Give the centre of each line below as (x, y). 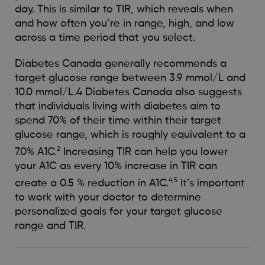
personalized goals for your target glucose (118, 211)
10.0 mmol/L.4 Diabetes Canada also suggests (128, 92)
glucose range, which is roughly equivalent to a (130, 135)
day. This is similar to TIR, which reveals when (124, 9)
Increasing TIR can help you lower (144, 152)
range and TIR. (50, 226)
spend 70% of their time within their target (118, 120)
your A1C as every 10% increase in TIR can (116, 166)
